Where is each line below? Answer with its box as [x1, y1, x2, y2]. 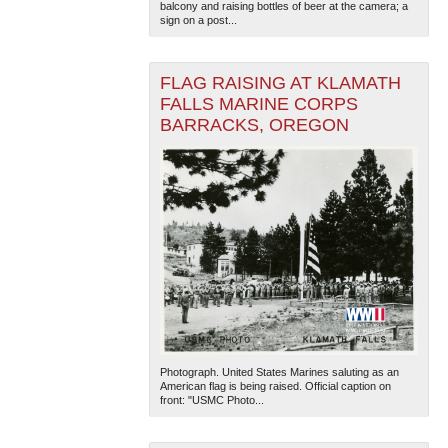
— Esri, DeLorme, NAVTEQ [153, 180, 288, 197]
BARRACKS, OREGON [159, 114, 349, 135]
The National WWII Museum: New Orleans [153, 164, 359, 181]
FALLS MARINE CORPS [159, 93, 358, 114]
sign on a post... [159, 13, 237, 26]
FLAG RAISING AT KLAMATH [159, 72, 401, 93]
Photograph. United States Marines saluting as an [159, 366, 399, 379]
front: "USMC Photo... [159, 394, 264, 407]
